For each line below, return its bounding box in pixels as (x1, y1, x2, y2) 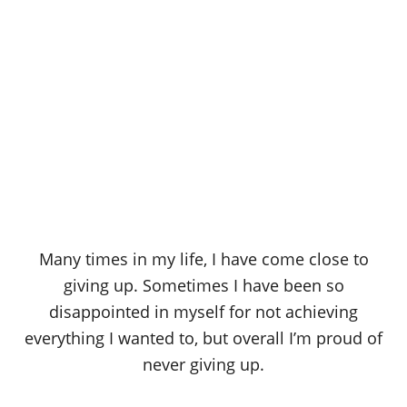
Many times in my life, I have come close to (38, 248, 369, 271)
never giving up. (143, 353, 264, 376)
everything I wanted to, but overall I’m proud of (25, 327, 382, 350)
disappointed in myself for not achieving (49, 301, 358, 323)
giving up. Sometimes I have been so (63, 274, 344, 297)
